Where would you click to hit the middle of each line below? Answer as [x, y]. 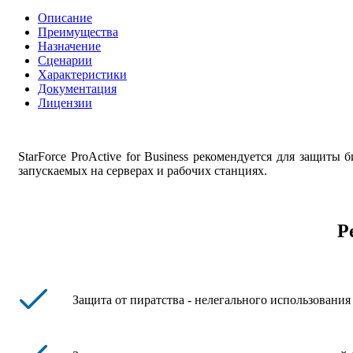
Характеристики [82, 74]
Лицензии [65, 102]
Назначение [69, 46]
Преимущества [78, 32]
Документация [77, 88]
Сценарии [65, 60]
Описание [65, 17]
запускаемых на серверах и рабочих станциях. [143, 170]
